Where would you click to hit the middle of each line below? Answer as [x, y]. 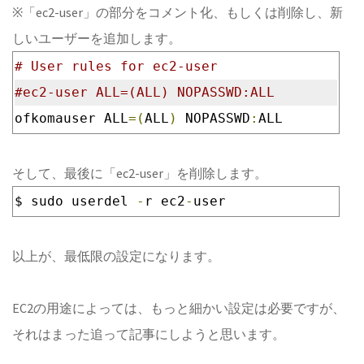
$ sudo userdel [76, 201]
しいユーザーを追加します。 [97, 38]
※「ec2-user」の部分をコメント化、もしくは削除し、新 [178, 12]
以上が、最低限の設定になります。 [116, 256]
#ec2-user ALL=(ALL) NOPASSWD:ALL [145, 92]
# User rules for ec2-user [116, 66]
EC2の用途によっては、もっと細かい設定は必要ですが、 [179, 308]
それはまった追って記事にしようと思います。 [149, 334]
